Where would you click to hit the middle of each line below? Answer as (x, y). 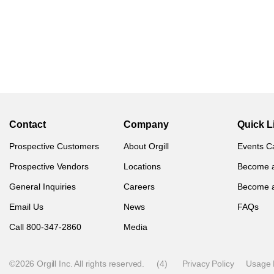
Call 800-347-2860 (45, 227)
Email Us (26, 207)
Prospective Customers (54, 146)
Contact (28, 125)
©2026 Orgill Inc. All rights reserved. (77, 264)
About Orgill (146, 146)
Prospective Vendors (49, 167)
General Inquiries (43, 187)
